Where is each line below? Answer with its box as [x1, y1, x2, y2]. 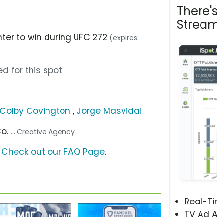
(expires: [109, 32, 139, 43]
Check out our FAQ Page [1, 145, 105, 157]
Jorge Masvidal [77, 105, 142, 117]
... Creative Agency [11, 126, 75, 137]
